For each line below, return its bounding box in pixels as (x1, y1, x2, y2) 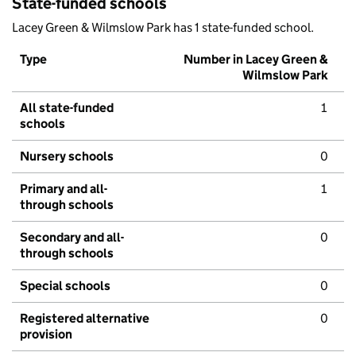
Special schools (20, 278, 110, 294)
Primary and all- (20, 181, 107, 197)
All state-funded (20, 100, 114, 116)
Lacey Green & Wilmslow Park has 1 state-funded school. (12, 20, 314, 36)
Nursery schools (20, 149, 114, 164)
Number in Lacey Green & (184, 52, 328, 68)
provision (20, 327, 72, 342)
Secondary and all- (20, 230, 124, 246)
